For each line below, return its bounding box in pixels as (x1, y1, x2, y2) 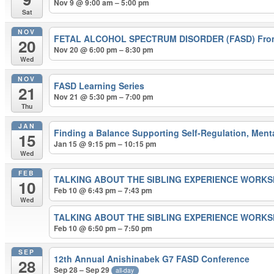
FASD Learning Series (54, 79, 145, 92)
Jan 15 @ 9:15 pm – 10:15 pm (54, 138, 157, 149)
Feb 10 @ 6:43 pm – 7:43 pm (54, 185, 153, 196)
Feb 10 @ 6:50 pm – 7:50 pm (54, 222, 153, 234)
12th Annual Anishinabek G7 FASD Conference (54, 253, 250, 265)
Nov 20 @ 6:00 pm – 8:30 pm (54, 43, 154, 55)
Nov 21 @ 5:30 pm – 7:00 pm (54, 91, 154, 102)
